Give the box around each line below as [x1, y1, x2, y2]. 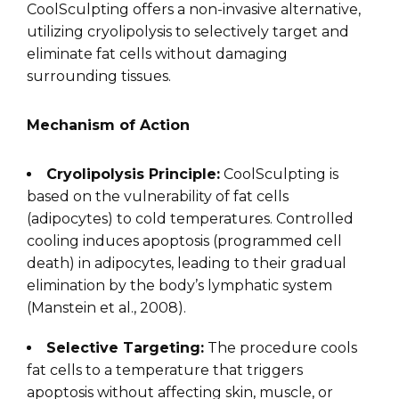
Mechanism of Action [27, 117, 190, 134]
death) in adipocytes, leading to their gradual [27, 255, 346, 273]
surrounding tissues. [27, 68, 171, 85]
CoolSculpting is [220, 166, 338, 183]
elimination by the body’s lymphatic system [27, 277, 332, 295]
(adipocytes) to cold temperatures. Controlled [27, 210, 354, 228]
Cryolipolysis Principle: [46, 166, 220, 183]
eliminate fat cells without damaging [27, 45, 288, 63]
